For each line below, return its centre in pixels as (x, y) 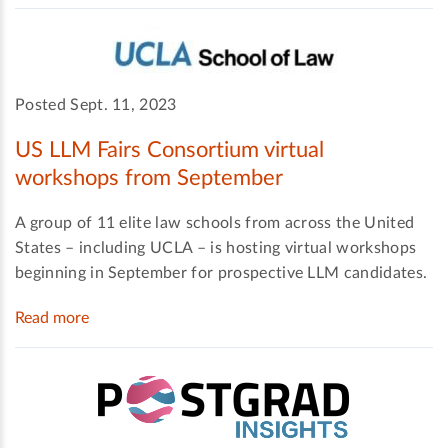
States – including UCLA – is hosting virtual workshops (216, 247)
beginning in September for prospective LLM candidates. (221, 272)
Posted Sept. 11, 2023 (96, 105)
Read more (52, 317)
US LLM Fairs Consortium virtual (169, 150)
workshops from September (149, 178)
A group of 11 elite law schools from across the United (215, 222)
